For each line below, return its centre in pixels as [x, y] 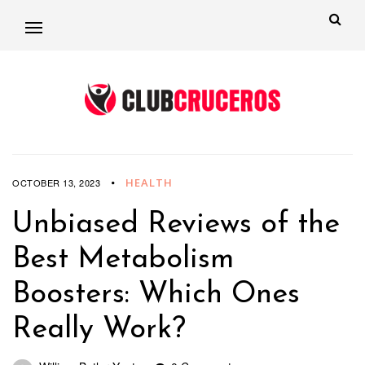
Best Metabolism [123, 260]
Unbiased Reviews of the [176, 225]
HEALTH [149, 183]
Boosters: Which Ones [156, 295]
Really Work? [99, 330]
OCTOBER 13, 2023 [56, 183]
